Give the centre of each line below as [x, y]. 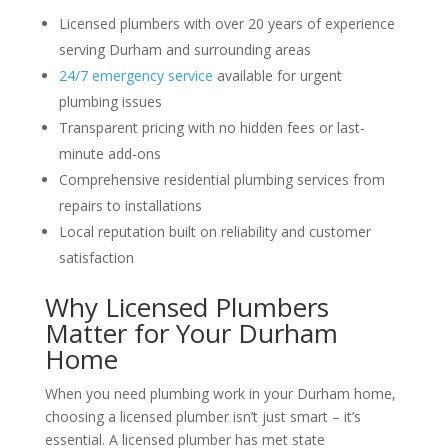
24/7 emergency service [135, 75]
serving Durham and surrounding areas [184, 49]
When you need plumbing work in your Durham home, [220, 393]
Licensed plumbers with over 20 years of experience [226, 23]
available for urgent [277, 75]
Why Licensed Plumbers [186, 307]
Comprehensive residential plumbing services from [221, 179]
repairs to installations [130, 205]
